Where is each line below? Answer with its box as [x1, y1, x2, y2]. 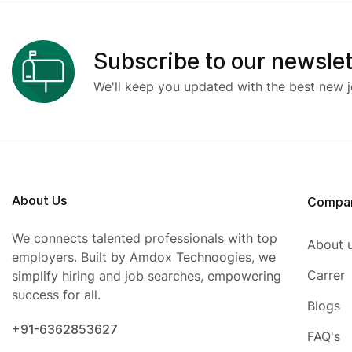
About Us [12, 192, 67, 208]
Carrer [307, 267, 346, 283]
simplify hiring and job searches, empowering [12, 268, 281, 284]
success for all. [12, 287, 101, 302]
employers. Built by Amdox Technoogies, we [12, 249, 276, 265]
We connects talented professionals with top [12, 230, 277, 246]
